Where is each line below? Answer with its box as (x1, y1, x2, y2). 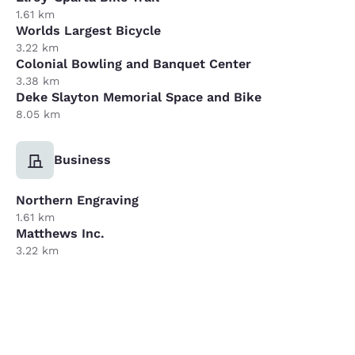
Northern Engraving (16, 192, 139, 208)
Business (54, 151, 111, 167)
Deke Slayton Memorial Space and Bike (16, 89, 261, 105)
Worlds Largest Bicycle (16, 22, 161, 38)
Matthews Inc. (16, 225, 105, 241)
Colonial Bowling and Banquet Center (16, 55, 251, 71)
